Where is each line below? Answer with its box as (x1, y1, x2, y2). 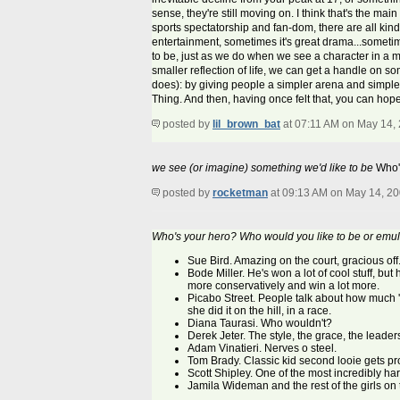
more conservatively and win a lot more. (187, 279, 379, 293)
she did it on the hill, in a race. (187, 304, 331, 318)
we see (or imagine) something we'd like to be (152, 162, 373, 175)
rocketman (212, 187, 268, 200)
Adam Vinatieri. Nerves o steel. (187, 342, 337, 355)
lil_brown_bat (212, 118, 280, 131)
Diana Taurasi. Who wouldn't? (187, 317, 332, 330)
